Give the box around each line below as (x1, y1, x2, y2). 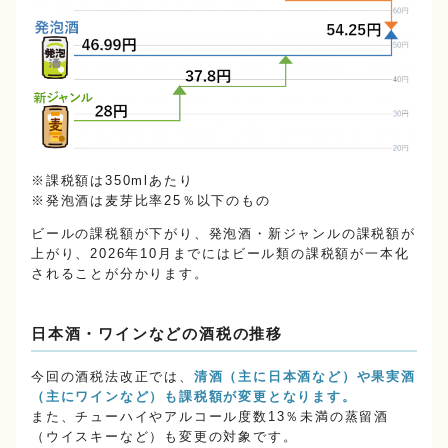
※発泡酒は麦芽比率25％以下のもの (31, 193, 271, 209)
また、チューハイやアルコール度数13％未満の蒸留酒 (31, 409, 389, 425)
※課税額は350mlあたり (31, 173, 194, 189)
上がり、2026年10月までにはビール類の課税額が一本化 (31, 246, 410, 262)
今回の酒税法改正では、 (31, 369, 194, 385)
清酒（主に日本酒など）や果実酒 (193, 369, 416, 385)
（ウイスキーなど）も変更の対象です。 (31, 429, 298, 445)
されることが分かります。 (31, 266, 209, 282)
